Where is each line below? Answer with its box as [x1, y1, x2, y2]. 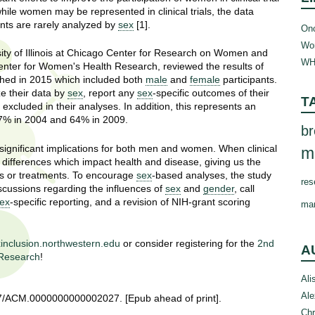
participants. [220, 74, 277, 86]
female [190, 74, 220, 86]
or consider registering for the [120, 237, 257, 249]
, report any [83, 87, 137, 99]
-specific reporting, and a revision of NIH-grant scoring [10, 195, 250, 207]
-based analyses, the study [152, 169, 271, 181]
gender [203, 182, 234, 194]
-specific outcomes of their [153, 87, 269, 99]
